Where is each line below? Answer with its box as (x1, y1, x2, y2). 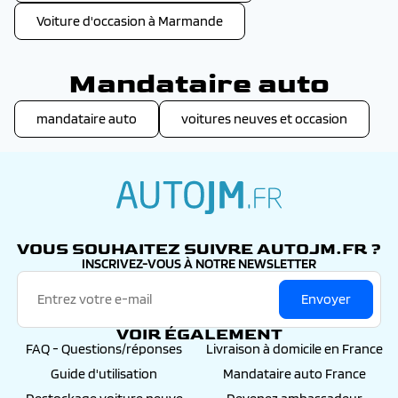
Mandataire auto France (222, 365, 366, 382)
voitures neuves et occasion (181, 110, 347, 127)
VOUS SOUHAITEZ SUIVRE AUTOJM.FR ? (17, 240, 381, 259)
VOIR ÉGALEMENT (115, 325, 283, 344)
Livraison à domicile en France (205, 340, 383, 357)
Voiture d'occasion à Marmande (36, 12, 223, 29)
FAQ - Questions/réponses (26, 340, 182, 357)
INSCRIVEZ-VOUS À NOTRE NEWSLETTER (82, 255, 316, 272)
